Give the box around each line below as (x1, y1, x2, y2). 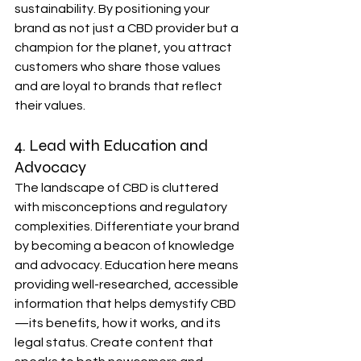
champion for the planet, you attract (15, 41, 234, 54)
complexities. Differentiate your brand (15, 220, 242, 233)
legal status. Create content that (15, 336, 216, 349)
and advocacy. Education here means (15, 259, 241, 272)
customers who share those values (15, 60, 223, 73)
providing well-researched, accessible (15, 278, 241, 291)
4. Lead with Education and (15, 135, 211, 156)
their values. (15, 99, 85, 112)
